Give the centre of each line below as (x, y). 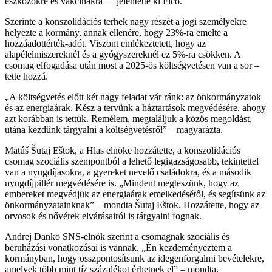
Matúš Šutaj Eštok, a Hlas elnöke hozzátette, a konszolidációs (123, 150)
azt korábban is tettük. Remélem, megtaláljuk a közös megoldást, (128, 118)
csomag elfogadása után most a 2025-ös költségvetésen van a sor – (132, 65)
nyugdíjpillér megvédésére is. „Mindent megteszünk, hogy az (122, 183)
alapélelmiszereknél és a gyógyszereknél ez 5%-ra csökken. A (123, 54)
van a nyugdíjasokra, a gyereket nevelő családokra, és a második (128, 172)
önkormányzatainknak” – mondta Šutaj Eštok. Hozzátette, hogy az (132, 205)
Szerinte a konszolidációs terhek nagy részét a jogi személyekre (126, 21)
